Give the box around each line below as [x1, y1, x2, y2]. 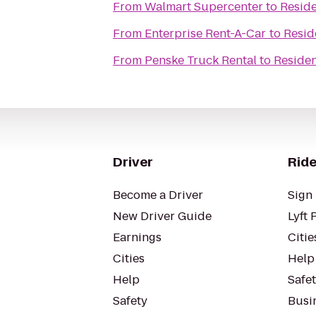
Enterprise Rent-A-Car [145, 25, 267, 42]
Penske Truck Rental [145, 52, 257, 68]
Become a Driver [113, 187, 203, 203]
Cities [113, 250, 145, 267]
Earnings [113, 229, 162, 245]
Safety [113, 293, 147, 309]
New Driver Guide [113, 208, 212, 224]
